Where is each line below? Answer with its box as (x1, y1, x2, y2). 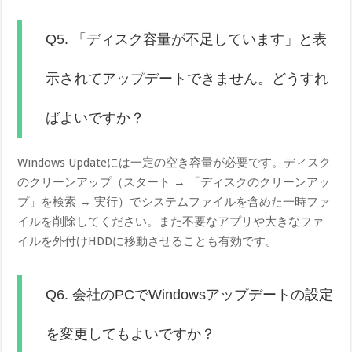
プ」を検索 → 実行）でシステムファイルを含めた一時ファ (17, 195, 331, 210)
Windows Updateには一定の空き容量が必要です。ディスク (17, 156, 332, 170)
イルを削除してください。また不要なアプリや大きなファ (17, 214, 324, 229)
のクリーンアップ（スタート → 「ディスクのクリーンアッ (17, 175, 331, 190)
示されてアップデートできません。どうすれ (46, 71, 329, 87)
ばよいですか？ (46, 110, 145, 126)
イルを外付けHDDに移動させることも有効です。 (17, 234, 278, 249)
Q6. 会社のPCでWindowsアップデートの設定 (46, 287, 334, 303)
